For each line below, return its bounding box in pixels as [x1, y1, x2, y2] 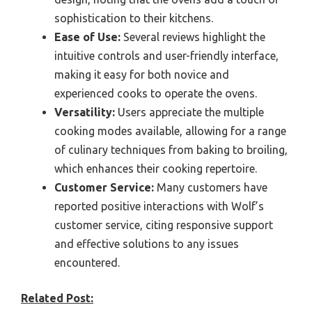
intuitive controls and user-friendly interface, [54, 49, 279, 62]
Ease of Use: [54, 30, 120, 43]
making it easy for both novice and [54, 68, 229, 81]
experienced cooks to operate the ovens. [54, 86, 257, 100]
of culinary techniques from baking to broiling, [54, 143, 288, 156]
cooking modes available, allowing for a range [54, 124, 286, 137]
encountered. [54, 256, 120, 269]
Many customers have [154, 180, 267, 194]
